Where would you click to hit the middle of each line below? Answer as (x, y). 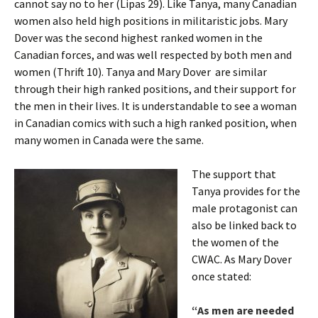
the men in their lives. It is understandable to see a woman (155, 106)
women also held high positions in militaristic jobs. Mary (151, 21)
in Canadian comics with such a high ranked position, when (155, 123)
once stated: (221, 276)
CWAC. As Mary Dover (242, 259)
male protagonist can (245, 208)
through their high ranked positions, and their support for (155, 89)
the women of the (235, 242)
